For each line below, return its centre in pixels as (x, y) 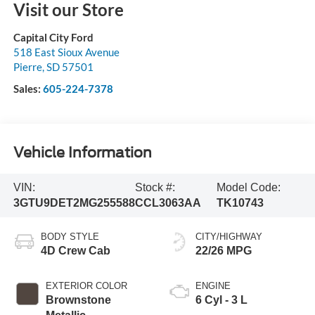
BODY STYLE (70, 236)
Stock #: (155, 187)
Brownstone (78, 300)
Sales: (28, 88)
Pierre (27, 66)
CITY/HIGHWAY (229, 236)
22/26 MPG (224, 250)
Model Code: (248, 187)
